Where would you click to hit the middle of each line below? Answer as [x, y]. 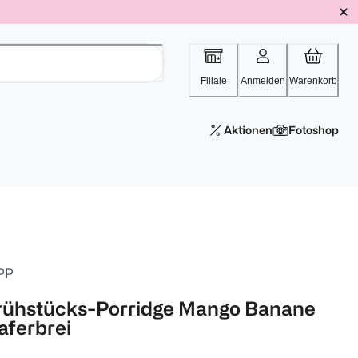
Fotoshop [314, 130]
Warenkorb [313, 81]
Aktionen [248, 130]
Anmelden [263, 81]
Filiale [213, 81]
